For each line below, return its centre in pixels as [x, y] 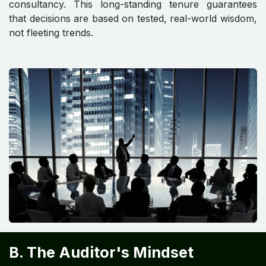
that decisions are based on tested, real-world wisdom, [133, 18]
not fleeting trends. [51, 33]
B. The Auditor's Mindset [101, 252]
